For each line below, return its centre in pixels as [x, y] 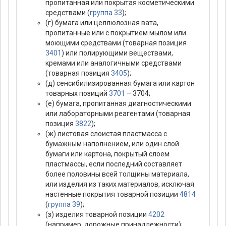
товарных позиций [77, 94]
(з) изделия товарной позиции [97, 215]
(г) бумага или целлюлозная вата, [102, 23]
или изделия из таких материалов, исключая [120, 184]
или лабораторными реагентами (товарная [118, 114]
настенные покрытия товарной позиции [112, 194]
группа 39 [64, 205]
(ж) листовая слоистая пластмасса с [106, 134]
